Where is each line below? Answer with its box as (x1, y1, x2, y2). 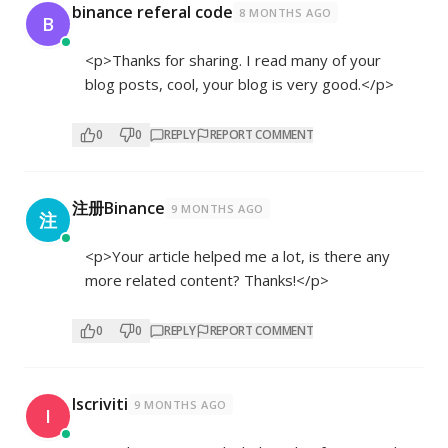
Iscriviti (72, 393, 128, 415)
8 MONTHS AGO (239, 5, 332, 20)
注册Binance (72, 197, 165, 219)
